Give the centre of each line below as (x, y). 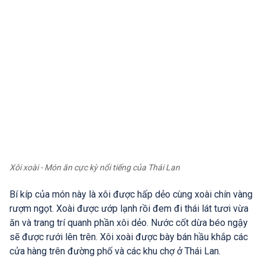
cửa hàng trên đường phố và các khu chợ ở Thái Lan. (115, 251)
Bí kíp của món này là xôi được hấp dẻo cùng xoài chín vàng (131, 194)
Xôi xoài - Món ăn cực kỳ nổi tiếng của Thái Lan (95, 167)
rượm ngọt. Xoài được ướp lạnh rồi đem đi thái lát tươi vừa (129, 208)
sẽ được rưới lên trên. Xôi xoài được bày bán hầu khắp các (129, 237)
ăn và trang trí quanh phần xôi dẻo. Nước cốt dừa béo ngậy (129, 222)
